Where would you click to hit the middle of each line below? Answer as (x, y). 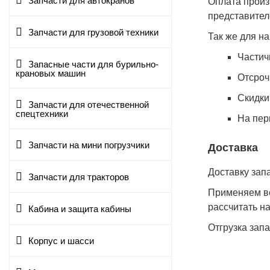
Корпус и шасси (61, 241)
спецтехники (42, 114)
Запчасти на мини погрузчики (89, 145)
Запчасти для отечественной (89, 105)
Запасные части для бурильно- (93, 64)
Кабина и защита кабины (80, 209)
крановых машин (51, 74)
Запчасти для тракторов (79, 177)
